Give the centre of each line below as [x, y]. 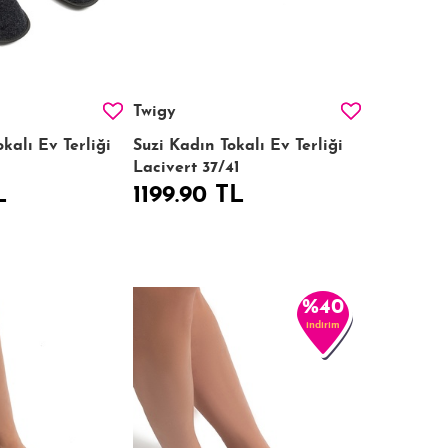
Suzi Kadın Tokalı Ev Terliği [238, 145]
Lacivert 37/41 [187, 167]
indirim [323, 325]
